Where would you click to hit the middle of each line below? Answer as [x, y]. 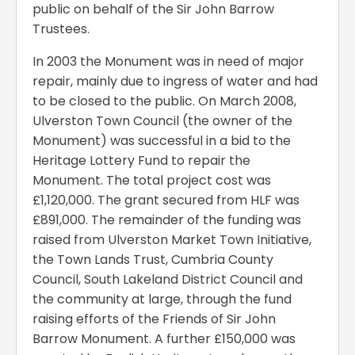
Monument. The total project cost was [152, 180]
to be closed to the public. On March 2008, [164, 101]
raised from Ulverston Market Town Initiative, [172, 239]
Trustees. [61, 29]
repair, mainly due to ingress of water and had [175, 81]
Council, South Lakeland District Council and [168, 279]
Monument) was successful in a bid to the [162, 140]
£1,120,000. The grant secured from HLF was [166, 200]
